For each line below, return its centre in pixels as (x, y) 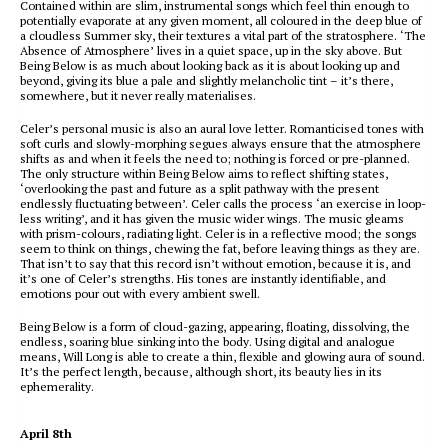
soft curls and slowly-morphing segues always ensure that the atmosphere (220, 143)
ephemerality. (57, 386)
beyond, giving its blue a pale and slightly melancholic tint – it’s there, (206, 80)
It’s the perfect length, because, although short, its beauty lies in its (201, 371)
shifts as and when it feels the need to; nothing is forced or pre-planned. (215, 158)
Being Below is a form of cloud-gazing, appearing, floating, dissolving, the (215, 326)
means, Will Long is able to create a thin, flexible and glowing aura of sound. (222, 356)
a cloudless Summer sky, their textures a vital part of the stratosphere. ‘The (223, 35)
